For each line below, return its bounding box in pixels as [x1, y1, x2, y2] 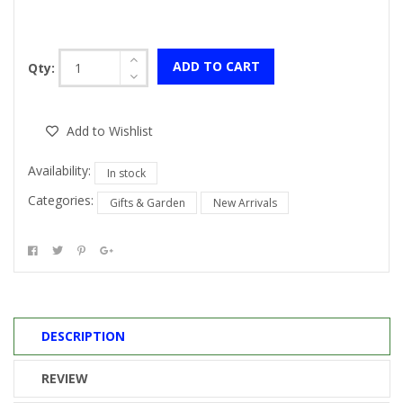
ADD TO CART [172, 57, 260, 75]
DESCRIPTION [41, 327, 125, 345]
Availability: [28, 161, 91, 179]
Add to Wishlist [66, 122, 153, 140]
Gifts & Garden [109, 194, 185, 210]
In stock [106, 165, 146, 181]
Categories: [28, 191, 94, 209]
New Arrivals [212, 194, 277, 210]
